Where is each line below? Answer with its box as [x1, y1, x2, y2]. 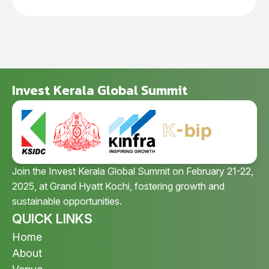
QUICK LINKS [12, 210, 92, 226]
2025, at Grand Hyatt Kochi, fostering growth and [12, 180, 225, 192]
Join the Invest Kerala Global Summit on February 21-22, [12, 165, 253, 177]
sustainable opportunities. [12, 195, 122, 207]
